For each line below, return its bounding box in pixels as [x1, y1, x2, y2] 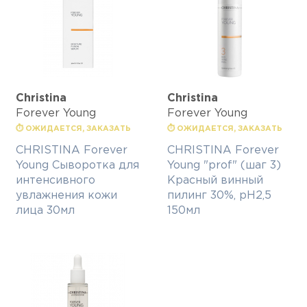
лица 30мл [16, 206, 75, 217]
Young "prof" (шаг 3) [167, 160, 281, 171]
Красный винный [167, 175, 263, 186]
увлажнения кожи [16, 191, 117, 201]
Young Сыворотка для [16, 160, 139, 171]
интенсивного [16, 175, 95, 186]
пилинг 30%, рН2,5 [167, 191, 271, 201]
